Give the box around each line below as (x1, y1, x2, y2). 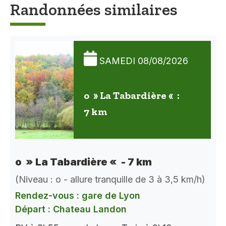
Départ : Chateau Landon (15, 203, 127, 214)
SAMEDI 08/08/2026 (99, 55, 188, 66)
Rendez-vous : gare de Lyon (15, 190, 140, 201)
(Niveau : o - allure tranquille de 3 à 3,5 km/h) (15, 174, 205, 185)
